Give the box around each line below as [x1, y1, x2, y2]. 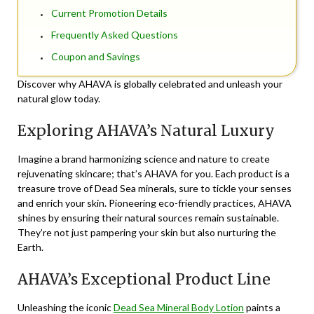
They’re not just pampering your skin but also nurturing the [18, 226, 276, 239]
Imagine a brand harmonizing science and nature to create [18, 153, 270, 165]
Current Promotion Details [51, 7, 168, 20]
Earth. [18, 241, 43, 254]
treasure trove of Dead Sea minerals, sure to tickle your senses [18, 182, 292, 195]
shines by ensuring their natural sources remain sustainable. [18, 212, 279, 224]
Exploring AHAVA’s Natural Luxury [18, 121, 275, 141]
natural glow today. [18, 93, 100, 105]
